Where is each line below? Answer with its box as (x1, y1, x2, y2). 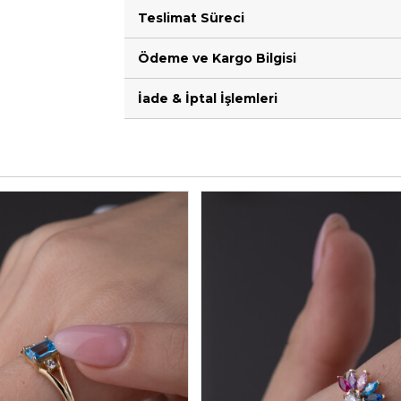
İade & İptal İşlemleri (138, 90, 277, 107)
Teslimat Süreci (138, 10, 244, 26)
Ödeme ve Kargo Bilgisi (138, 50, 296, 66)
